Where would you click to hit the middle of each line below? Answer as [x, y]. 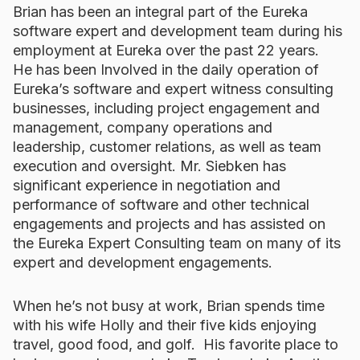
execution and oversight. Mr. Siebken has [149, 166]
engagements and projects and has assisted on [169, 223]
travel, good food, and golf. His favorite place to [176, 344]
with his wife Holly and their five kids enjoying [165, 325]
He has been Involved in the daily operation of [166, 69]
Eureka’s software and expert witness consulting [173, 88]
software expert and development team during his [178, 31]
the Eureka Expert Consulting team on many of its [177, 243]
